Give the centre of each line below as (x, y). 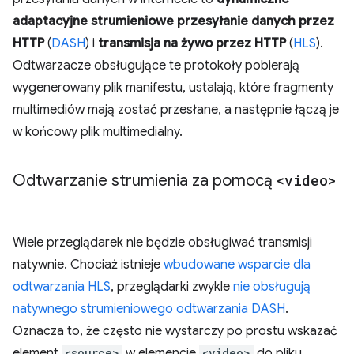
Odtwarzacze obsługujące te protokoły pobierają (156, 66)
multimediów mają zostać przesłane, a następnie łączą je (176, 110)
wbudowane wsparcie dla (237, 265)
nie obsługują (272, 287)
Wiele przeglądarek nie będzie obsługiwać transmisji (162, 243)
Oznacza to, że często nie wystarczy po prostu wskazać (175, 331)
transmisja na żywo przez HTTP (192, 43)
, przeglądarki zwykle (172, 287)
